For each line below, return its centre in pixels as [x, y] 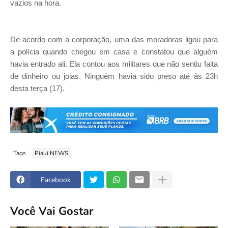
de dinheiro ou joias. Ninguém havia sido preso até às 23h [114, 76]
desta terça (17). [37, 88]
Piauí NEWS [51, 153]
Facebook [56, 180]
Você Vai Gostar [52, 211]
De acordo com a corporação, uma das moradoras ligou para [114, 39]
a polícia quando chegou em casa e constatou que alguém [114, 51]
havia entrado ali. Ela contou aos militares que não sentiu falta [114, 64]
